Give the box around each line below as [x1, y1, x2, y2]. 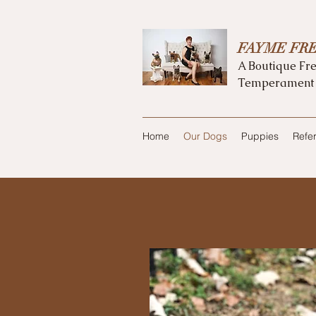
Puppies [241, 130, 279, 142]
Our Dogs [183, 130, 227, 142]
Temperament [238, 75, 314, 90]
